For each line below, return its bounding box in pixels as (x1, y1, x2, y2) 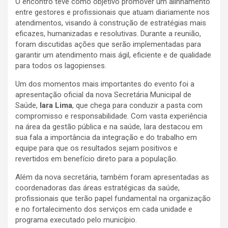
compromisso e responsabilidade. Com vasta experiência (15, 111, 207, 121)
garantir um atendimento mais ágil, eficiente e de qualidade (15, 50, 211, 60)
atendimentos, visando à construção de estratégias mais (15, 18, 206, 27)
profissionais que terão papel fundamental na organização (15, 193, 211, 203)
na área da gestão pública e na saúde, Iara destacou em (15, 122, 203, 131)
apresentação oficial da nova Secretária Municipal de (15, 90, 191, 99)
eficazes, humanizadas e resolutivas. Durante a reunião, (15, 28, 201, 38)
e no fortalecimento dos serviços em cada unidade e (15, 204, 192, 214)
